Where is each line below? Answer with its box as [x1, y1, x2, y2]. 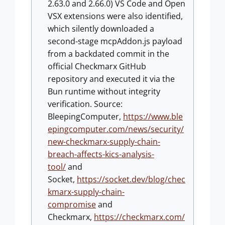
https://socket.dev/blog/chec [77, 174, 185, 185]
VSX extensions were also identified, [48, 11, 183, 22]
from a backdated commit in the [48, 48, 169, 59]
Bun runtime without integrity [48, 86, 160, 97]
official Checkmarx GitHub [48, 61, 146, 72]
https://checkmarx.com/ [94, 211, 185, 222]
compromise [48, 199, 96, 210]
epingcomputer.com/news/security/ [48, 124, 184, 135]
